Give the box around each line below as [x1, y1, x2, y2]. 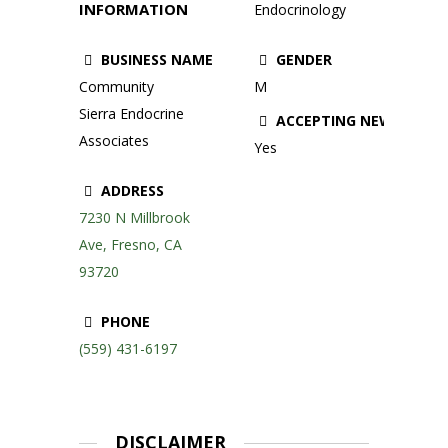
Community [79, 76, 154, 96]
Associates [79, 130, 149, 150]
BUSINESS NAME [97, 49, 213, 69]
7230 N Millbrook [79, 207, 190, 227]
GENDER [272, 50, 332, 70]
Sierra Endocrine [79, 103, 184, 123]
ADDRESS [97, 180, 164, 200]
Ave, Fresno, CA [79, 234, 182, 254]
